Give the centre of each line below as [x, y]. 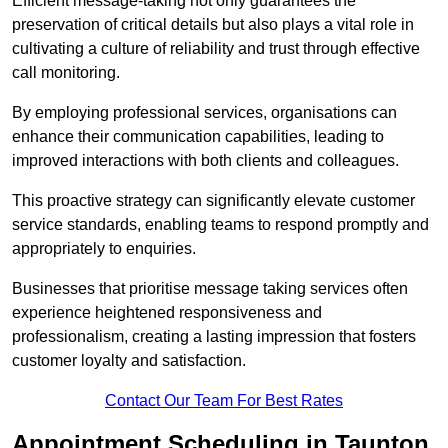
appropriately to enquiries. [104, 249]
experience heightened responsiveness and [167, 313]
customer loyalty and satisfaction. [129, 361]
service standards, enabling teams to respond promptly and [220, 225]
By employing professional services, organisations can [204, 113]
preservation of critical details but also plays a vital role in [213, 25]
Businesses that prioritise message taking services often [210, 289]
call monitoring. [66, 73]
